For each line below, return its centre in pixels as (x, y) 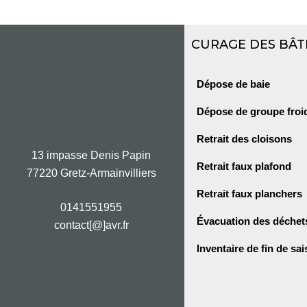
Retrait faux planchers (249, 194)
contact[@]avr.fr (91, 225)
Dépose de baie (233, 84)
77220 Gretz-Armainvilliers (91, 173)
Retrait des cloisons (244, 139)
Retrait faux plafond (244, 167)
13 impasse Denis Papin (91, 155)
